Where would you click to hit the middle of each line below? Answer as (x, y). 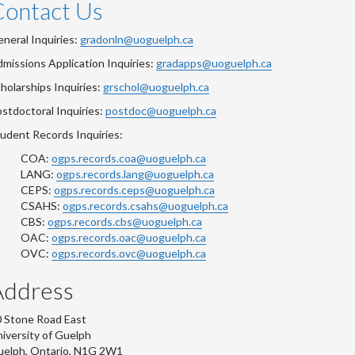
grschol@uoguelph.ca (156, 87)
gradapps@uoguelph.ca (214, 63)
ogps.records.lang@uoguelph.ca (135, 174)
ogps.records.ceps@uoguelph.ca (134, 190)
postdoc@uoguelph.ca (161, 111)
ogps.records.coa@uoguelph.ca (129, 158)
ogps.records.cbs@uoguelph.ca (125, 222)
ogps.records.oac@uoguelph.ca (129, 238)
